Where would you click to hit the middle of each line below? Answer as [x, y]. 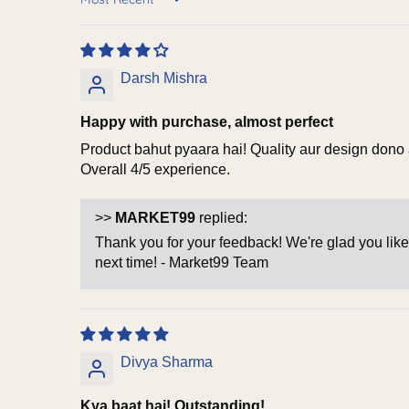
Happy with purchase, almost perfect [207, 121]
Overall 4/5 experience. [155, 169]
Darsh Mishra [164, 78]
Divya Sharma [167, 362]
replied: [221, 217]
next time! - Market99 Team [182, 262]
